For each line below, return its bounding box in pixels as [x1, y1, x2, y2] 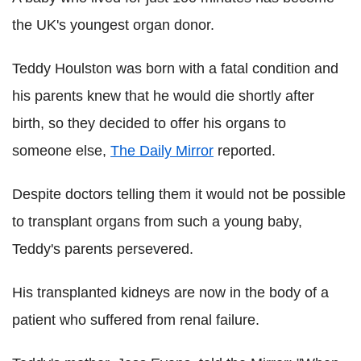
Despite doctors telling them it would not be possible [12, 186, 346, 203]
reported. [214, 143, 276, 160]
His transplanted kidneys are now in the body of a [12, 284, 329, 301]
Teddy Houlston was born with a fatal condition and [12, 60, 338, 77]
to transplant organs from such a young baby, [12, 214, 302, 230]
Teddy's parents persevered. [12, 241, 193, 258]
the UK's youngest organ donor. [12, 17, 214, 34]
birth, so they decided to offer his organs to [12, 115, 286, 132]
